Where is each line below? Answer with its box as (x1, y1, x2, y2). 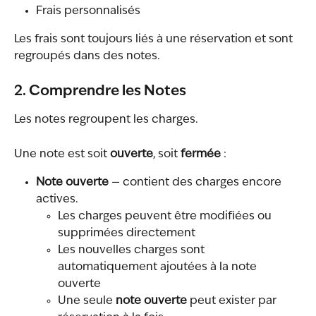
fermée (181, 148, 221, 160)
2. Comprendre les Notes (14, 84, 186, 99)
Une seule (58, 296, 116, 308)
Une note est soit (14, 148, 110, 160)
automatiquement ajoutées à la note (58, 262, 260, 274)
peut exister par (187, 296, 279, 308)
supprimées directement (58, 228, 195, 240)
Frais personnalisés (36, 5, 140, 17)
